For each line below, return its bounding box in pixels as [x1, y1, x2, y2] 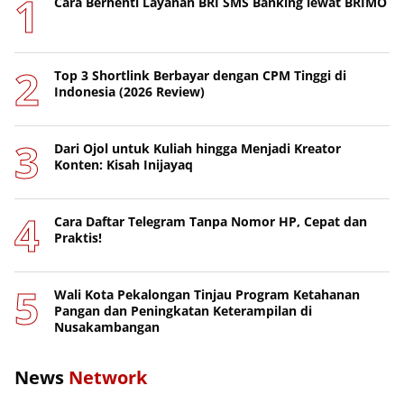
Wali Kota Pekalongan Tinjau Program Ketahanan [54, 285, 360, 303]
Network [69, 364, 147, 390]
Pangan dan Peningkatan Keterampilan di [54, 301, 312, 319]
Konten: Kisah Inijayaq [54, 155, 193, 173]
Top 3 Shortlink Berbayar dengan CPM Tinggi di [54, 66, 346, 84]
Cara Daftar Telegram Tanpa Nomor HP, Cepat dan [54, 212, 367, 230]
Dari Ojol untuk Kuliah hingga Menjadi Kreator [54, 139, 341, 157]
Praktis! [54, 228, 102, 246]
